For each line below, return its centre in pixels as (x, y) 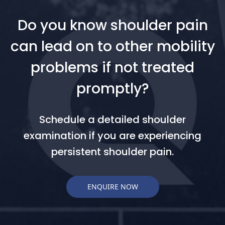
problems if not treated (113, 67)
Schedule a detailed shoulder (113, 119)
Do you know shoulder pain (113, 25)
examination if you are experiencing (113, 135)
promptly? (113, 88)
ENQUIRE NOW (113, 187)
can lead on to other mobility (113, 46)
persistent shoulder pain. (113, 151)
